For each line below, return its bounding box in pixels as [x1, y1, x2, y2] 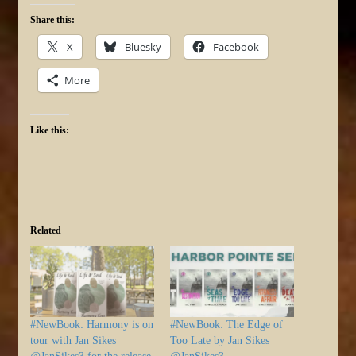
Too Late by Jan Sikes [170, 334, 269, 346]
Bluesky [125, 39, 161, 54]
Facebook [213, 39, 259, 54]
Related [30, 224, 61, 236]
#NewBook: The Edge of [170, 318, 283, 331]
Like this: [30, 124, 69, 136]
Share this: [30, 14, 75, 25]
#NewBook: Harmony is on [30, 318, 153, 331]
